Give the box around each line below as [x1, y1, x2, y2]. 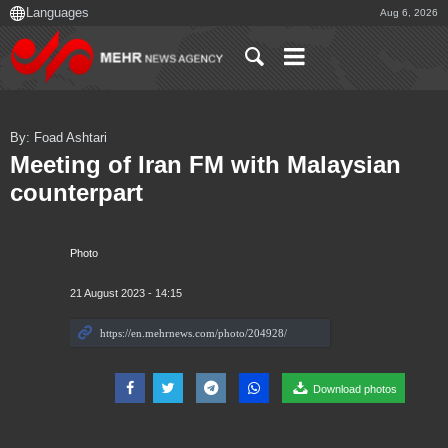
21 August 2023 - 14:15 [70, 287, 182, 300]
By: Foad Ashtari [10, 130, 107, 145]
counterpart [10, 179, 143, 207]
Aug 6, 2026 [380, 7, 438, 18]
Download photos [310, 383, 398, 396]
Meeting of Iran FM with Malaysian [10, 151, 401, 179]
